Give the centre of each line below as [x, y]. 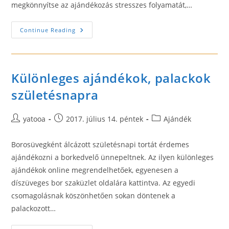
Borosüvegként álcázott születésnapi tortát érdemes [100, 144]
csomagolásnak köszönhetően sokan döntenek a [94, 196]
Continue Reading [48, 30]
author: [24, 129]
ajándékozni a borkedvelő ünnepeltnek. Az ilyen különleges [113, 157]
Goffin [87, 59]
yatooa [35, 119]
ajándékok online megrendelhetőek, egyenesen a [95, 170]
